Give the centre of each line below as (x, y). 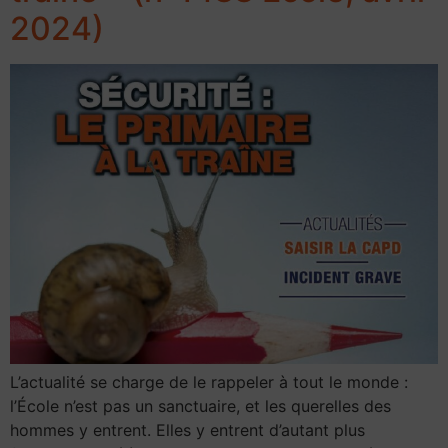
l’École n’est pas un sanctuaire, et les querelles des (200, 406)
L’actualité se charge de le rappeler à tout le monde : (209, 382)
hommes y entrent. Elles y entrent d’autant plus (187, 430)
